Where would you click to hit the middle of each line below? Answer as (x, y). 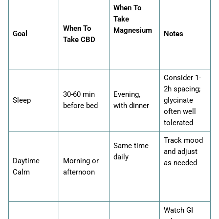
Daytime (26, 161)
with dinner (131, 106)
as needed (180, 163)
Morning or (81, 161)
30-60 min (79, 95)
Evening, (127, 95)
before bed (80, 106)
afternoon (79, 172)
